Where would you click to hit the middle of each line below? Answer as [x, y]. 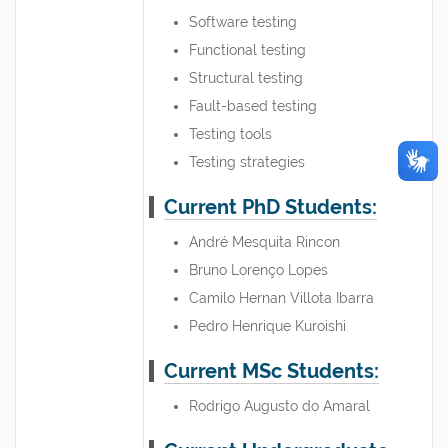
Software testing [243, 22]
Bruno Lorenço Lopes [258, 270]
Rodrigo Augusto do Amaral [279, 406]
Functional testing [247, 50]
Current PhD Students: [270, 207]
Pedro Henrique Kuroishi [267, 326]
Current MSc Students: [271, 371]
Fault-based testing [253, 106]
